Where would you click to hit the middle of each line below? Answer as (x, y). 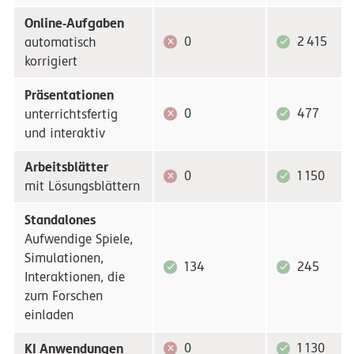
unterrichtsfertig (71, 114)
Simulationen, (64, 258)
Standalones (60, 219)
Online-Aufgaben (74, 23)
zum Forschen (63, 296)
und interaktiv (64, 133)
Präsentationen (69, 94)
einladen (49, 314)
